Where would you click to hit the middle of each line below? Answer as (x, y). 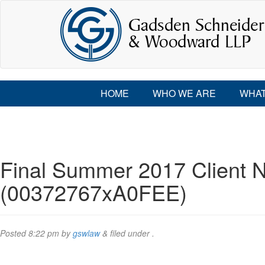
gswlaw (86, 233)
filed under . (131, 233)
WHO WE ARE (184, 93)
